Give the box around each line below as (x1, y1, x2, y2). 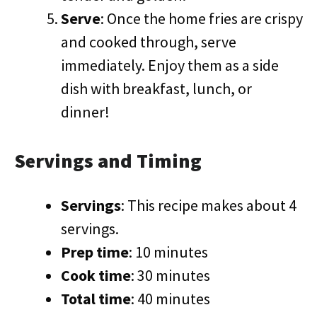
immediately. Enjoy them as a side (61, 55, 279, 75)
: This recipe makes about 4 (121, 195, 296, 215)
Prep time (61, 242, 129, 262)
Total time (61, 289, 131, 309)
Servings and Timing (14, 148, 202, 173)
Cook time (61, 265, 131, 285)
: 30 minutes (131, 265, 210, 285)
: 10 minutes (129, 242, 208, 262)
